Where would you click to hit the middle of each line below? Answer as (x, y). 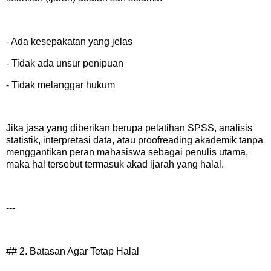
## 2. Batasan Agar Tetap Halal (73, 251)
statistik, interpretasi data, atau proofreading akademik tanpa (135, 140)
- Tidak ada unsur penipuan (65, 63)
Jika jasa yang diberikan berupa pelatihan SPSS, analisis (129, 128)
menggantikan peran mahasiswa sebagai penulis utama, (127, 152)
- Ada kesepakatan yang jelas (69, 41)
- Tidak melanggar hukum (60, 85)
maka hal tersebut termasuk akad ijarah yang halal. (115, 165)
